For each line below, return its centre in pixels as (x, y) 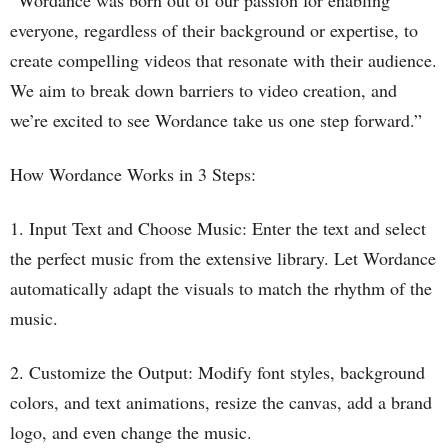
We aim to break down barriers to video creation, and (203, 90)
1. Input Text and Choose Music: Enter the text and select (218, 228)
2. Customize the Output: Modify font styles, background (217, 372)
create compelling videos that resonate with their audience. (223, 60)
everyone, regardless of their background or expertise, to (214, 30)
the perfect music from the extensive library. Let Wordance (223, 258)
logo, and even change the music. (131, 432)
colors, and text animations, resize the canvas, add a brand (221, 402)
